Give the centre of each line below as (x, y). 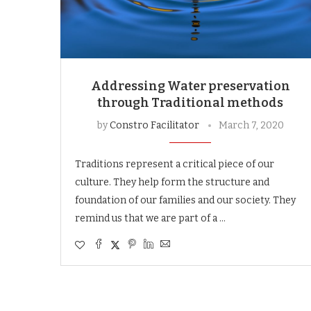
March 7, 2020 (251, 125)
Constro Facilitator (154, 125)
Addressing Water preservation (190, 86)
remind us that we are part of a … (150, 218)
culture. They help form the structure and (172, 182)
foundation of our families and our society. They (185, 200)
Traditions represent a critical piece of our (175, 164)
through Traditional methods (191, 102)
